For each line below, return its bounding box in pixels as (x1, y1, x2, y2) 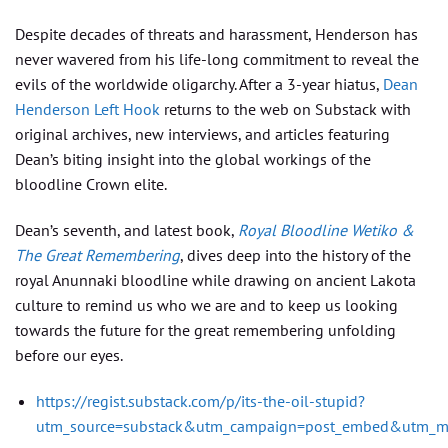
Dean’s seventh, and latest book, (15, 220, 238, 241)
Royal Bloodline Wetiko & (238, 220, 414, 241)
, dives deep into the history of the (180, 245, 411, 266)
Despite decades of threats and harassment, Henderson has (15, 24, 418, 45)
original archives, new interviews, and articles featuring (15, 124, 390, 145)
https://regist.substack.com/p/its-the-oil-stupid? (35, 390, 365, 411)
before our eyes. (15, 345, 123, 366)
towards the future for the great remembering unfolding (15, 320, 396, 341)
